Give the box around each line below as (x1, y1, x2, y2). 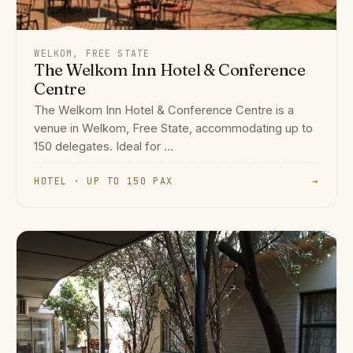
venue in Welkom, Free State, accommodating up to (34, 121, 314, 136)
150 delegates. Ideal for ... (34, 139, 174, 154)
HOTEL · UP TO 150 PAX (34, 175, 173, 188)
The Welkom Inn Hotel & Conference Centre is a (34, 103, 295, 118)
